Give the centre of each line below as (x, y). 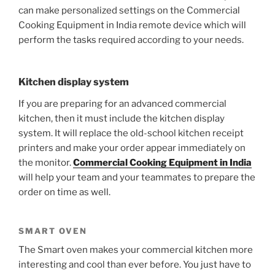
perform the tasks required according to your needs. (132, 40)
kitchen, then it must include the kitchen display (122, 119)
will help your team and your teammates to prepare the (137, 178)
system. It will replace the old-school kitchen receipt (131, 134)
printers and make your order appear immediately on (132, 148)
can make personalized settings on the (103, 10)
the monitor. (46, 163)
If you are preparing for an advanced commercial (122, 104)
